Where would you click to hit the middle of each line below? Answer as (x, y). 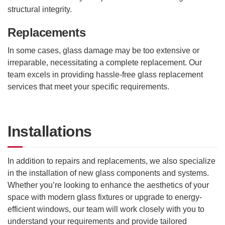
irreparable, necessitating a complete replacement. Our (105, 62)
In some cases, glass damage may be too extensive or (103, 50)
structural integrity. (40, 10)
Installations (50, 132)
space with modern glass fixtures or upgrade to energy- (105, 197)
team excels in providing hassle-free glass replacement (105, 74)
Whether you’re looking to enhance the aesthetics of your (108, 185)
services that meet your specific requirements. (88, 86)
